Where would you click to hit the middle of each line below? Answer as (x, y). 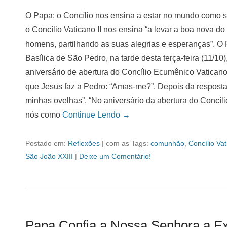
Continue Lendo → (96, 115)
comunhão (167, 143)
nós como (44, 115)
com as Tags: (128, 143)
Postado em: (47, 143)
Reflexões (84, 143)
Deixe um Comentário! (115, 156)
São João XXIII (49, 156)
